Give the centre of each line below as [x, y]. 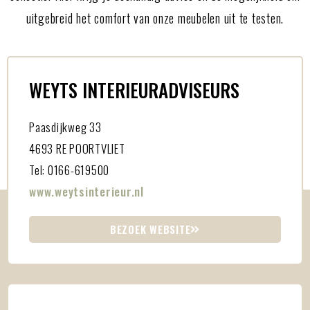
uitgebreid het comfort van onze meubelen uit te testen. [155, 18]
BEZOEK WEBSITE [150, 229]
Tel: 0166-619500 [69, 170]
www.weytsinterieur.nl [86, 192]
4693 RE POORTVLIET [77, 149]
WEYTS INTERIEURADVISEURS [134, 90]
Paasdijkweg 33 [65, 127]
